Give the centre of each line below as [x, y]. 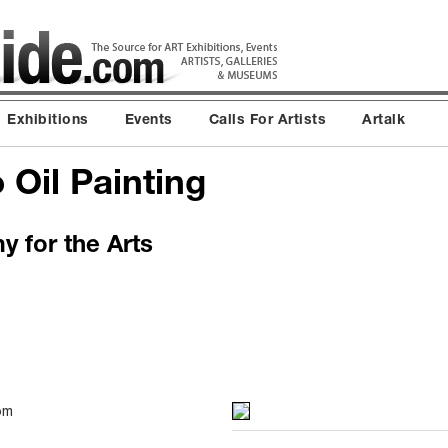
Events [148, 121]
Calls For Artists [267, 121]
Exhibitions [48, 121]
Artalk [383, 121]
